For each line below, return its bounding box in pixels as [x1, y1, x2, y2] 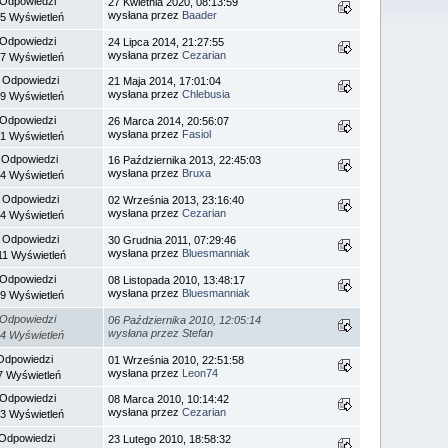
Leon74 [182, 366, 219, 379]
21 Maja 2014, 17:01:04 [108, 74, 222, 87]
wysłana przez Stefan [108, 326, 214, 339]
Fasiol [182, 127, 212, 140]
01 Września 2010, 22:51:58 [108, 353, 245, 366]
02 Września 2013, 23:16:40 [108, 193, 245, 206]
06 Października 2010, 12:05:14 [108, 313, 262, 326]
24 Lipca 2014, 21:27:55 [108, 35, 225, 48]
